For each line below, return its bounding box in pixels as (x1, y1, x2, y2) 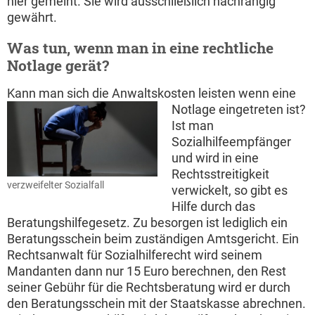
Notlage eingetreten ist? (172, 102, 306, 117)
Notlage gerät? (7, 56, 109, 76)
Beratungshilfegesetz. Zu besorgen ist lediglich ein (7, 215, 288, 231)
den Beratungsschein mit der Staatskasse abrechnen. (7, 296, 306, 311)
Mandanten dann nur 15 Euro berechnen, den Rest (7, 264, 286, 279)
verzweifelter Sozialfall (7, 179, 104, 192)
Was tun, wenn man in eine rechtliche (7, 38, 274, 58)
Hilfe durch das (172, 199, 255, 214)
